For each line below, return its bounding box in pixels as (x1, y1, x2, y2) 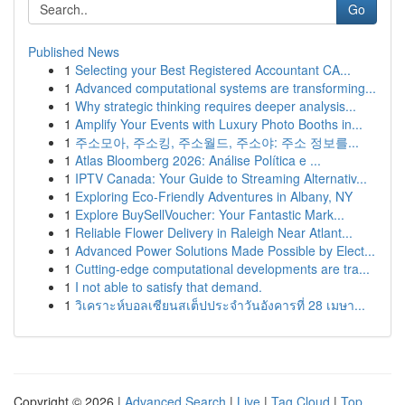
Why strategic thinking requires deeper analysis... (75, 97, 356, 115)
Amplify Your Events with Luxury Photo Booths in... (75, 115, 363, 133)
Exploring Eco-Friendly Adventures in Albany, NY (75, 187, 353, 205)
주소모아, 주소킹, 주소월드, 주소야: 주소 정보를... (75, 133, 359, 151)
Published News (28, 42, 119, 61)
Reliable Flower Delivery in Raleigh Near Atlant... (75, 223, 353, 241)
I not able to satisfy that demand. (75, 278, 262, 296)
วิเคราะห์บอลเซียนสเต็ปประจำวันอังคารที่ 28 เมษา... (75, 296, 365, 314)
